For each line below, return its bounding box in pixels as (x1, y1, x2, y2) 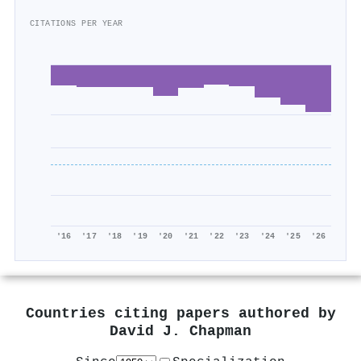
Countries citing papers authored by (25, 305, 336, 322)
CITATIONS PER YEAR (30, 19, 123, 29)
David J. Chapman (110, 322, 251, 340)
